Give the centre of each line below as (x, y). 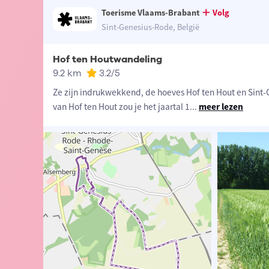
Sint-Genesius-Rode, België (151, 27)
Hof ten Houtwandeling (107, 60)
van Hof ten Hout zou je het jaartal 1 (121, 107)
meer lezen (221, 107)
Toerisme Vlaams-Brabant (151, 13)
